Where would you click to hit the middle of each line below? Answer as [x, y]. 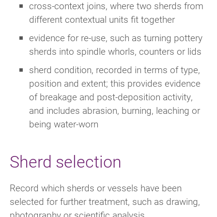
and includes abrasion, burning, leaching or [115, 110]
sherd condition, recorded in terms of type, [115, 69]
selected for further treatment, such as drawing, [105, 201]
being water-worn [64, 124]
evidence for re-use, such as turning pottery [116, 37]
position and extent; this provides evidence [115, 83]
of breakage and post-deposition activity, [111, 96]
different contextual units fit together [102, 19]
